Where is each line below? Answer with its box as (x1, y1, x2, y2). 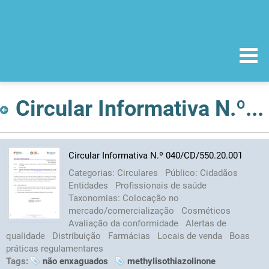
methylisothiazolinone (127, 255, 216, 267)
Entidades (68, 180, 110, 191)
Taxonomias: (68, 192, 122, 204)
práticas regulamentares (6, 243, 103, 254)
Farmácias (108, 230, 153, 241)
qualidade (6, 230, 47, 241)
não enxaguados (43, 255, 108, 267)
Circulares (116, 167, 160, 178)
